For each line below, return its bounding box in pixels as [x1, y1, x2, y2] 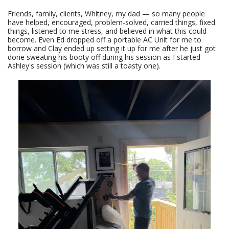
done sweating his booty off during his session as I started [8, 52, 200, 62]
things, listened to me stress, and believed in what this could [8, 26, 207, 36]
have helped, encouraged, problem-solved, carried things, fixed [8, 17, 215, 27]
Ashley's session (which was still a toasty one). [8, 60, 163, 71]
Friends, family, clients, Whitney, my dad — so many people [8, 8, 205, 18]
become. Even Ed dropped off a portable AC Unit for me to [8, 34, 201, 44]
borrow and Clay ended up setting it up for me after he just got [8, 43, 216, 53]
